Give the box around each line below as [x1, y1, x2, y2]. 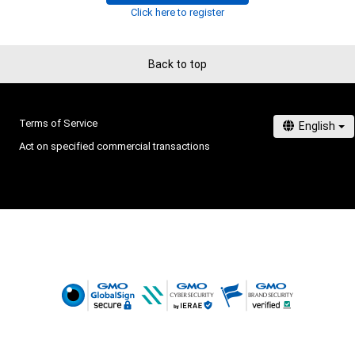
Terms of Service [19, 117, 97, 130]
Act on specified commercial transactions [19, 140, 210, 153]
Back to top [148, 57, 207, 71]
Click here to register [131, 6, 224, 19]
